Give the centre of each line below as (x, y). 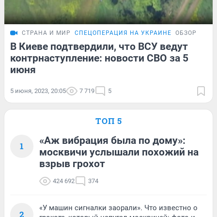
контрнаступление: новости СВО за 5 (99, 58)
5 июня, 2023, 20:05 (38, 91)
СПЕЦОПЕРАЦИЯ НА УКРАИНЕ (123, 33)
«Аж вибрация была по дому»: (112, 140)
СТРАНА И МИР (46, 33)
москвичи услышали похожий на (119, 152)
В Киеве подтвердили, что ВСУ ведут (99, 46)
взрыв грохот (72, 163)
